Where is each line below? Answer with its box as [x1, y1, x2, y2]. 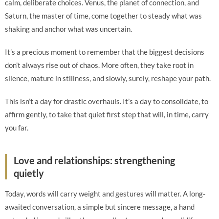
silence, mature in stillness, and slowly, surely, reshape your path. [5, 74, 211, 83]
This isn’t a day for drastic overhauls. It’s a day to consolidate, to [5, 97, 208, 106]
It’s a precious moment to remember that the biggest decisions [5, 47, 204, 56]
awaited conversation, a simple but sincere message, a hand [5, 202, 195, 211]
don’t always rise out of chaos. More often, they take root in [5, 61, 194, 69]
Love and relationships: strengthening [14, 154, 175, 166]
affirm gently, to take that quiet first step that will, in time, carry [5, 110, 209, 119]
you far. [5, 123, 28, 132]
